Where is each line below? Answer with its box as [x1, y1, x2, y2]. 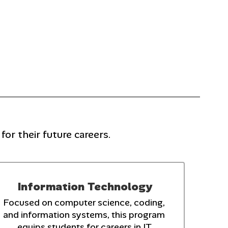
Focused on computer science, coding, [3, 196, 165, 209]
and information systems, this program [3, 208, 165, 221]
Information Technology [18, 179, 153, 194]
